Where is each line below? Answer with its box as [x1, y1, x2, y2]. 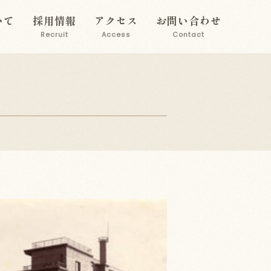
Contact [172, 30, 205, 39]
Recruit [40, 30, 68, 39]
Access [101, 30, 131, 39]
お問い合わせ [155, 13, 221, 28]
